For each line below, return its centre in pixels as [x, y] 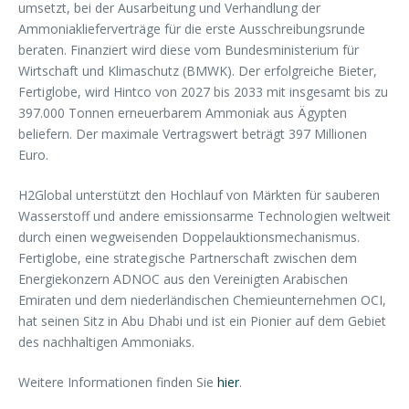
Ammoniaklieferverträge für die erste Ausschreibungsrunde [192, 29]
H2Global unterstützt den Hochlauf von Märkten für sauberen [199, 195]
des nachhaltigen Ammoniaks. [106, 342]
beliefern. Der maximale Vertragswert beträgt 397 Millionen [193, 134]
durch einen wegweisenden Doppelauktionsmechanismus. [189, 237]
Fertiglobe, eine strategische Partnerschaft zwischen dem [188, 258]
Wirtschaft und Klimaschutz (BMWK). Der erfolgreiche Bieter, [198, 71]
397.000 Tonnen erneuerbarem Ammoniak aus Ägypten [183, 113]
